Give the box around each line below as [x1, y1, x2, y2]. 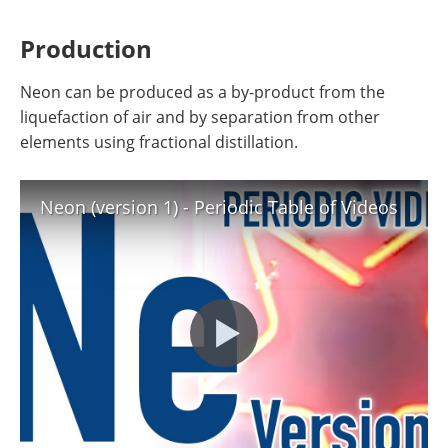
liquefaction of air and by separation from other [20, 106, 380, 128]
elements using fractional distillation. [20, 131, 298, 153]
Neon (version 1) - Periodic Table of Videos [40, 195, 398, 219]
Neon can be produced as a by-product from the [20, 81, 385, 103]
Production [20, 32, 152, 65]
